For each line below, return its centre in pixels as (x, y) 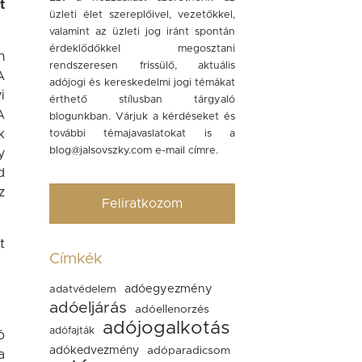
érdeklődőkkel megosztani (142, 49)
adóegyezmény (168, 289)
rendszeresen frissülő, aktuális (142, 66)
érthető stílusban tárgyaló (142, 100)
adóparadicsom (189, 351)
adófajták (72, 331)
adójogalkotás (166, 328)
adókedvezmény (94, 351)
